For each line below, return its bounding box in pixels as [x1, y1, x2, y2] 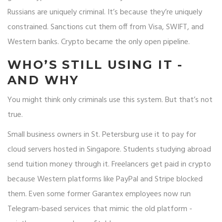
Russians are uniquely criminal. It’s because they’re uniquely [7, 6, 202, 19]
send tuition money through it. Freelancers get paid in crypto [7, 158, 211, 171]
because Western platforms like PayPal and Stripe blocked [7, 173, 203, 186]
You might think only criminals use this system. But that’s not [7, 94, 213, 107]
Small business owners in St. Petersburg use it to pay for [7, 128, 196, 142]
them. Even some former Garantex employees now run [7, 188, 191, 201]
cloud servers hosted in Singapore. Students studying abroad [7, 143, 211, 157]
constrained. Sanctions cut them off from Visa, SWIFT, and [7, 21, 204, 34]
